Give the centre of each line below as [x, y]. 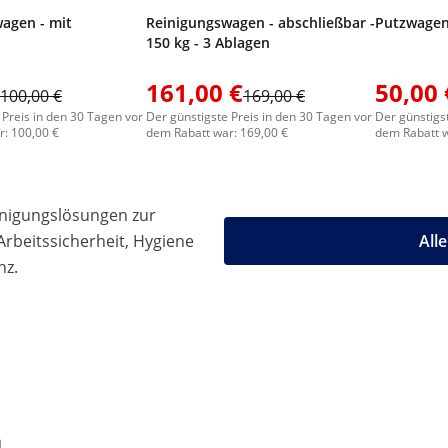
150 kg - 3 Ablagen [208, 42]
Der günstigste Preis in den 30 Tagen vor [259, 116]
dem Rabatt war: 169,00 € [217, 132]
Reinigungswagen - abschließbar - [260, 22]
